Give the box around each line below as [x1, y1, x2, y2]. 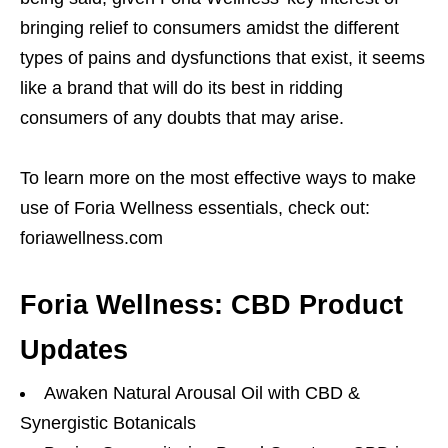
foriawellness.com [20, 228, 163, 249]
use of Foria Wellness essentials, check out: [20, 198, 370, 219]
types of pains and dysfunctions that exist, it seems [20, 48, 425, 69]
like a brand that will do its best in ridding [20, 78, 343, 99]
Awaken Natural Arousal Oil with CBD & [44, 383, 360, 404]
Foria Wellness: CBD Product [20, 290, 403, 321]
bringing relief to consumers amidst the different [20, 18, 399, 39]
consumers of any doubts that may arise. [20, 108, 344, 129]
